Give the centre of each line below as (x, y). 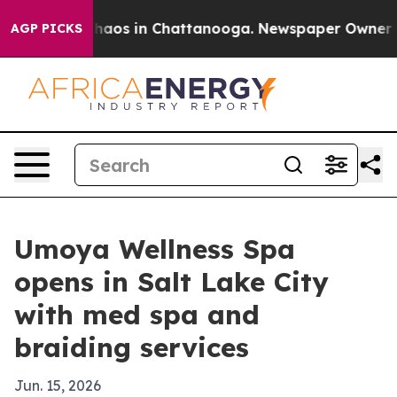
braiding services (132, 347)
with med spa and (137, 315)
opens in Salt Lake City (171, 282)
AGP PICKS (47, 28)
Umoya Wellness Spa (155, 249)
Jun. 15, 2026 (58, 385)
